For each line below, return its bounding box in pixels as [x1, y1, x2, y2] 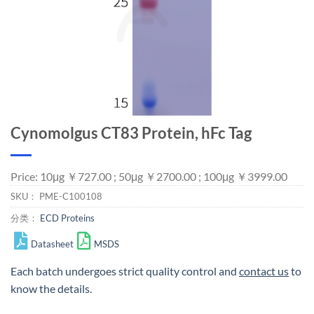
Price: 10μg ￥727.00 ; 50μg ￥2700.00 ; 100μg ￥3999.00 [11, 170, 287, 183]
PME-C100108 [39, 191, 102, 202]
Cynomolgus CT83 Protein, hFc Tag [11, 123, 252, 142]
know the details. [11, 281, 92, 295]
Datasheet [31, 238, 74, 250]
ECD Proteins [40, 212, 95, 224]
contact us [239, 264, 289, 278]
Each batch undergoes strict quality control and [11, 264, 239, 278]
